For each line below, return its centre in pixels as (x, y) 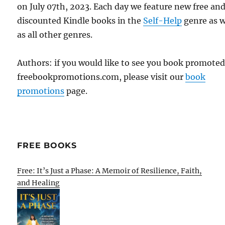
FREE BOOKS (47, 145)
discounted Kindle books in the (80, 20)
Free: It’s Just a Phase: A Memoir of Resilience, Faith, (110, 171)
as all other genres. (55, 34)
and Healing (39, 183)
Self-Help (163, 20)
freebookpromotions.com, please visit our (101, 77)
